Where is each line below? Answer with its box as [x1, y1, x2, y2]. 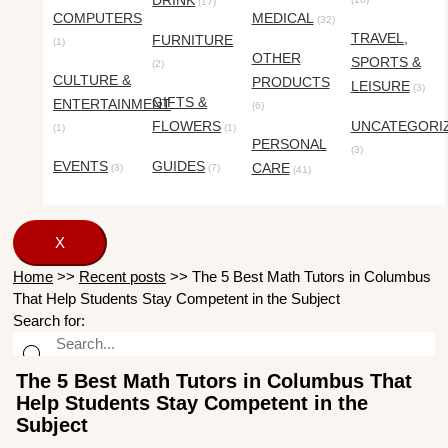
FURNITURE [152, 32, 234, 49]
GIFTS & [152, 94, 208, 111]
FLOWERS [152, 118, 222, 135]
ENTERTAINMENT [53, 96, 171, 113]
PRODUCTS [251, 74, 330, 91]
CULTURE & [53, 72, 131, 89]
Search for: [13, 312, 85, 330]
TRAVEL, [350, 30, 408, 47]
